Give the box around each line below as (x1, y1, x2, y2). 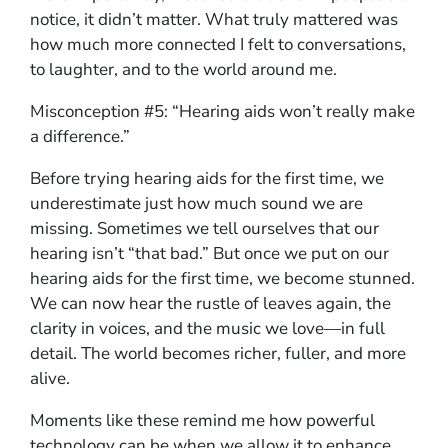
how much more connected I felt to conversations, (30, 32, 406, 56)
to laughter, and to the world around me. (30, 57, 337, 81)
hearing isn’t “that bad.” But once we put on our (30, 241, 389, 265)
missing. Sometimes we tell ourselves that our (30, 216, 379, 240)
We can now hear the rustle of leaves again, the (30, 291, 391, 315)
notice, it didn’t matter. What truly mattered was (30, 7, 398, 31)
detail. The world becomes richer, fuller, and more (30, 341, 406, 365)
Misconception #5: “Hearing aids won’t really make (30, 99, 415, 123)
